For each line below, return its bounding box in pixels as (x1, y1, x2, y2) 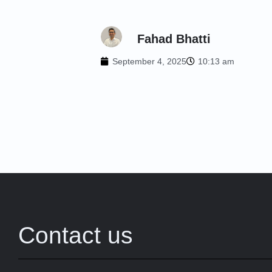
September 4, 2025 (112, 56, 186, 66)
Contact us (18, 222, 133, 248)
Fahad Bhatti (137, 32, 211, 46)
